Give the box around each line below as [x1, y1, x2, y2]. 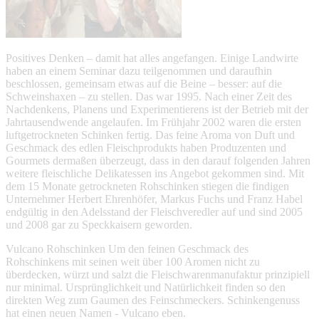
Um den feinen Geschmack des [108, 243, 249, 255]
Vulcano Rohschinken [6, 243, 108, 255]
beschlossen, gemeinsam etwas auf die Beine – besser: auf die [6, 78, 282, 90]
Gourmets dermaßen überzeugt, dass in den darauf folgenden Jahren [6, 155, 310, 167]
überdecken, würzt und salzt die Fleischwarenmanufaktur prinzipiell [6, 268, 310, 281]
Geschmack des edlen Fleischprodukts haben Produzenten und [6, 142, 286, 154]
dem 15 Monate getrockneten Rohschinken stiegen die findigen [6, 180, 289, 192]
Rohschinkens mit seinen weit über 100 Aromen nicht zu [6, 256, 260, 268]
